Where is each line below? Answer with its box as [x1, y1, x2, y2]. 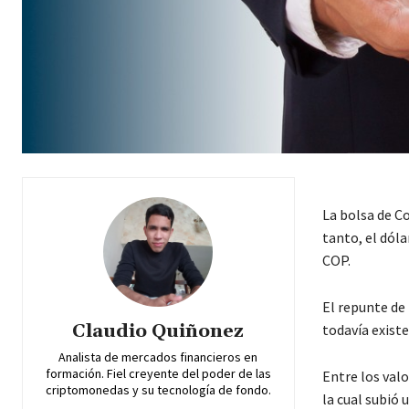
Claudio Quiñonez [72, 319, 245, 343]
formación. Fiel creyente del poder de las [45, 364, 271, 382]
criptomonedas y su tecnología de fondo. [45, 381, 271, 398]
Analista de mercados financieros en [58, 348, 258, 365]
